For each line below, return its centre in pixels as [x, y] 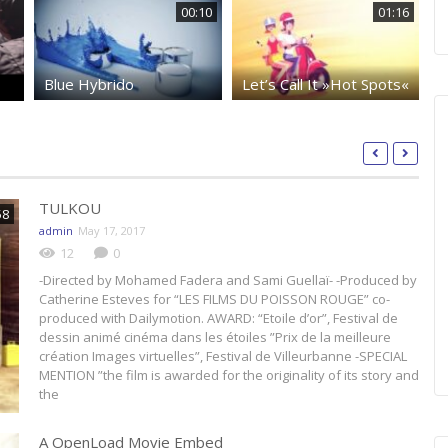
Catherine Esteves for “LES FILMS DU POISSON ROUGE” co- [214, 299]
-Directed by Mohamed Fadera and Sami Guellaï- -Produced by [228, 280]
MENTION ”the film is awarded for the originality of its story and [229, 375]
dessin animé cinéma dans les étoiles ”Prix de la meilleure [215, 337]
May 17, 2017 [111, 231]
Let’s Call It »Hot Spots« [325, 84]
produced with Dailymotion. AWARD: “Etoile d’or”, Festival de [218, 318]
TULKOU [70, 208]
